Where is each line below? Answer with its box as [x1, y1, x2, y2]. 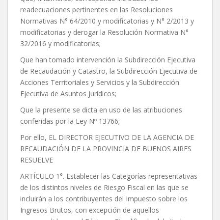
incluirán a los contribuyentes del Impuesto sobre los [20, 194, 188, 204]
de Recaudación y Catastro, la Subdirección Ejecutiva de [20, 66, 197, 76]
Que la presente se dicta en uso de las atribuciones [20, 105, 182, 115]
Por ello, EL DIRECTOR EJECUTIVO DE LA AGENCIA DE [20, 133, 194, 142]
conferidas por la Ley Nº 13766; [20, 116, 120, 126]
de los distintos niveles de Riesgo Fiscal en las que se [20, 183, 189, 192]
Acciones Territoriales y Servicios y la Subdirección [20, 78, 179, 87]
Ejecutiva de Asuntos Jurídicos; [20, 89, 116, 99]
